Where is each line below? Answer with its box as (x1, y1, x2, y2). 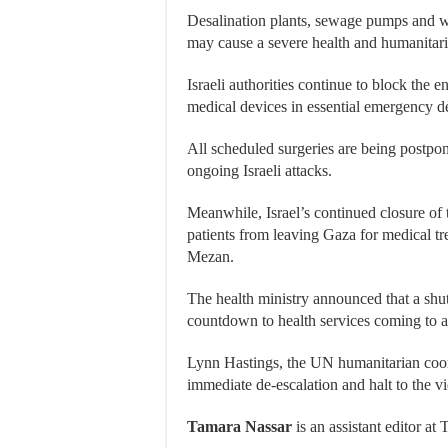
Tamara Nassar (187, 418, 292, 435)
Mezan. (187, 248, 234, 265)
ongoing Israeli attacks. (187, 162, 332, 179)
